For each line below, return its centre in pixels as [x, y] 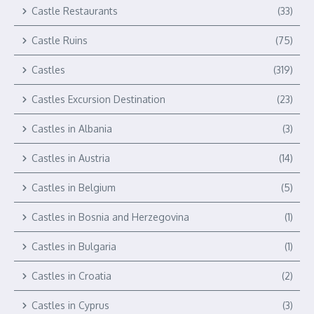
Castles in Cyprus [70, 305]
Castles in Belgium [74, 187]
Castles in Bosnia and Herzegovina [110, 217]
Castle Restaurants [75, 11]
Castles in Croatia [71, 276]
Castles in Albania [72, 129]
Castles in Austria [71, 158]
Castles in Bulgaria [74, 246]
